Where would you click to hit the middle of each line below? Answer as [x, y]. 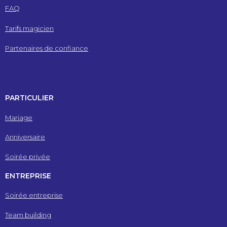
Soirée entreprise [34, 195]
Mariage [19, 117]
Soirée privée [28, 156]
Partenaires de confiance [47, 48]
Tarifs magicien [29, 28]
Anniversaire [25, 137]
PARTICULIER [29, 98]
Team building [28, 215]
